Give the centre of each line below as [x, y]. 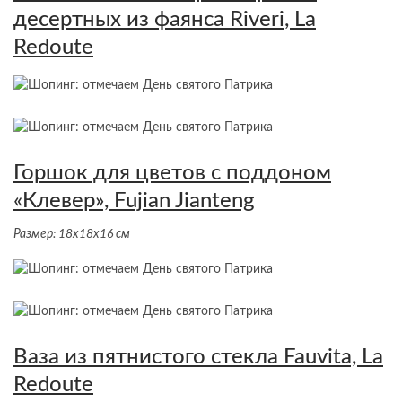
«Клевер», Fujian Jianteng [134, 201]
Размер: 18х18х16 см [72, 235]
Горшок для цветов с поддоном [172, 174]
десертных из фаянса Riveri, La [165, 20]
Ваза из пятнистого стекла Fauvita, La [198, 358]
